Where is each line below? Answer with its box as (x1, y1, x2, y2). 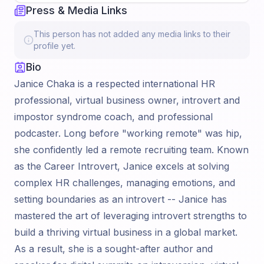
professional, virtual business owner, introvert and (14, 94, 240, 106)
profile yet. (34, 41, 76, 51)
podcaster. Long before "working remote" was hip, (14, 127, 242, 139)
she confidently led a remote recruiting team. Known (14, 144, 249, 156)
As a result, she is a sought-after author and (14, 243, 213, 255)
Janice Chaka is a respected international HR (14, 78, 215, 90)
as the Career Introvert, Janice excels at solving (14, 160, 229, 172)
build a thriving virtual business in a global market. (14, 226, 237, 238)
